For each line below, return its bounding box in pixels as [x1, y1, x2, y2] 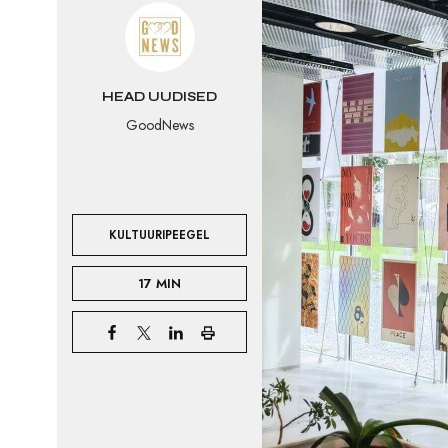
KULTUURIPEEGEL [109, 226, 210, 243]
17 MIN [138, 274, 181, 293]
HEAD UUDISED [102, 89, 217, 105]
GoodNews [125, 115, 194, 135]
